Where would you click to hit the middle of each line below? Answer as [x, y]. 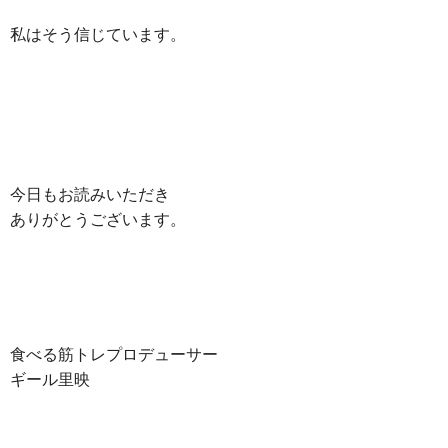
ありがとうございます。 [98, 220]
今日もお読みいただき [90, 195]
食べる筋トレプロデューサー [114, 355]
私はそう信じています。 [98, 35]
